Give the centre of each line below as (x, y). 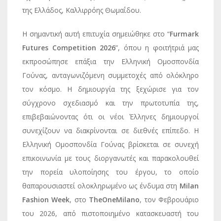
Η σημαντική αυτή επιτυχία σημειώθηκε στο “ (96, 34)
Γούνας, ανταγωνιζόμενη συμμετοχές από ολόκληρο (110, 75)
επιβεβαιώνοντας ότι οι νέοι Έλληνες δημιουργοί (110, 117)
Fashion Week (46, 200)
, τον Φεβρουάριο (169, 200)
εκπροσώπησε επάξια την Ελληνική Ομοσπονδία (110, 61)
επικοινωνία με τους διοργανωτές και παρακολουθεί (110, 158)
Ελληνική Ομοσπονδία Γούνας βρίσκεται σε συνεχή (110, 144)
